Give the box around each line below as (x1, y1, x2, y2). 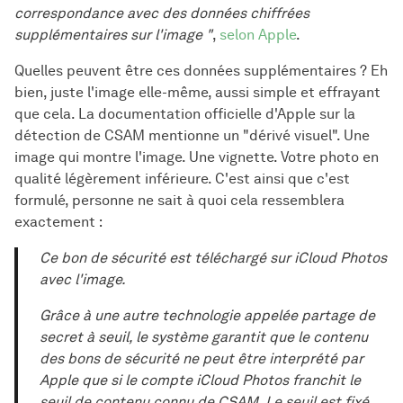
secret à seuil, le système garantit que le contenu (40, 327, 368, 345)
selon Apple (219, 25, 296, 43)
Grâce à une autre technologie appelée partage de (40, 306, 375, 324)
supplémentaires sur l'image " (14, 25, 212, 43)
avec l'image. (40, 270, 126, 288)
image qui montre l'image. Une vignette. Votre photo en (14, 148, 379, 166)
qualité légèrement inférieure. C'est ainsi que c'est (14, 169, 350, 187)
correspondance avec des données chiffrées (14, 4, 309, 22)
